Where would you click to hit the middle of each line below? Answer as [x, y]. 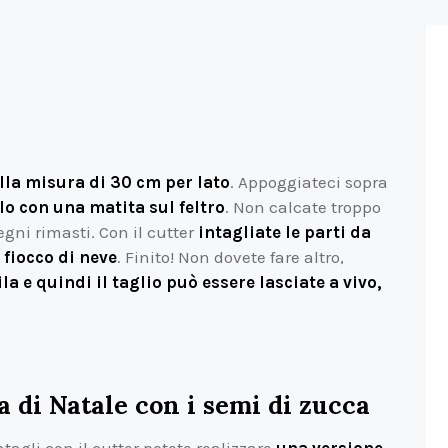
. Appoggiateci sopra [309, 182]
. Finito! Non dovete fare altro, [230, 257]
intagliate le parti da [284, 232]
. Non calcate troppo [303, 207]
